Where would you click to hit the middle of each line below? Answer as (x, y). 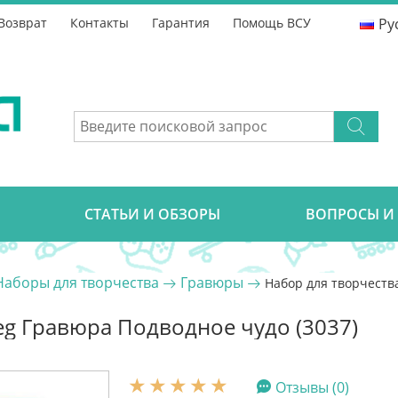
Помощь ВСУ (272, 23)
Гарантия (181, 23)
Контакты (99, 23)
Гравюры (212, 283)
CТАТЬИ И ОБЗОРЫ (152, 214)
